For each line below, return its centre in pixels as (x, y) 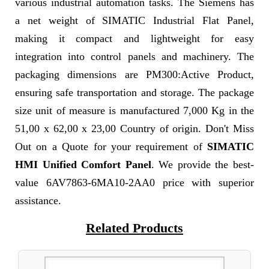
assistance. (38, 201)
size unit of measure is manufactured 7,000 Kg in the (134, 110)
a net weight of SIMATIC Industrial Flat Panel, (134, 20)
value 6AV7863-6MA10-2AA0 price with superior (134, 183)
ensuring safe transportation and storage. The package (134, 92)
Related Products (134, 228)
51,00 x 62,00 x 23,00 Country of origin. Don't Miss (134, 128)
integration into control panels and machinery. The (134, 56)
